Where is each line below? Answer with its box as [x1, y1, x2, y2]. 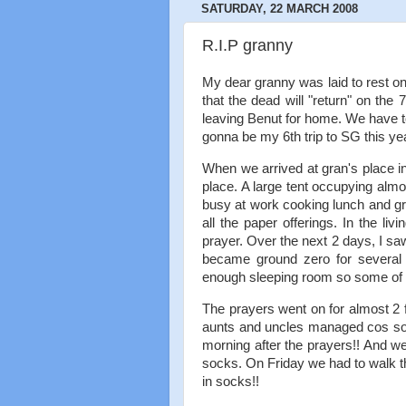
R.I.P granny [202, 35, 293, 54]
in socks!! [202, 373, 259, 389]
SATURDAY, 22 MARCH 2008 [201, 2, 358, 16]
